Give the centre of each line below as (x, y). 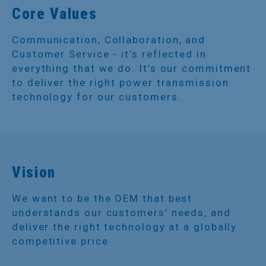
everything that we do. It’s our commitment (132, 68)
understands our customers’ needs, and (121, 212)
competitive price (60, 241)
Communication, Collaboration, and (109, 39)
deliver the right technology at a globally (125, 227)
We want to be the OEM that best (102, 198)
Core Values (55, 14)
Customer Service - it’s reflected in (109, 54)
